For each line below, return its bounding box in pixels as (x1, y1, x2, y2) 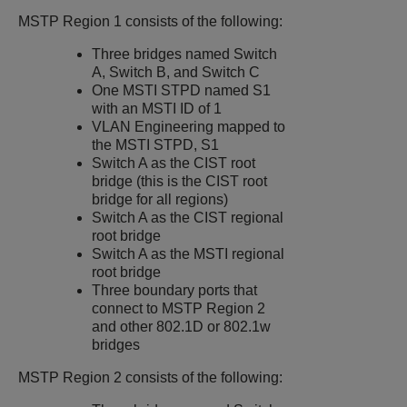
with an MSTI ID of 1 (92, 100, 223, 116)
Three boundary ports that (92, 282, 258, 298)
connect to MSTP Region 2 (92, 300, 266, 316)
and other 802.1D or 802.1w (92, 318, 272, 334)
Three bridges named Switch (92, 45, 278, 62)
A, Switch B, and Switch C (92, 64, 261, 80)
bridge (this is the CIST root (92, 173, 268, 189)
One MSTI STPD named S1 (92, 82, 272, 98)
